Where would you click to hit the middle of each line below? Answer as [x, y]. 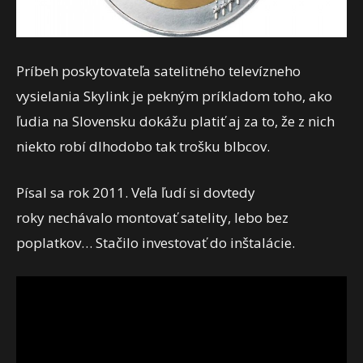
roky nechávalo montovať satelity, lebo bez [152, 217]
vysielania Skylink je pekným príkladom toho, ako [174, 96]
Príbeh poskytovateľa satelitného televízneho [158, 70]
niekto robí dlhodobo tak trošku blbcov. [143, 146]
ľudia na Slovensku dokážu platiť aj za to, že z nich [175, 121]
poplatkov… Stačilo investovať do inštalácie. [156, 242]
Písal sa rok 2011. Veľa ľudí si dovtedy [136, 192]
